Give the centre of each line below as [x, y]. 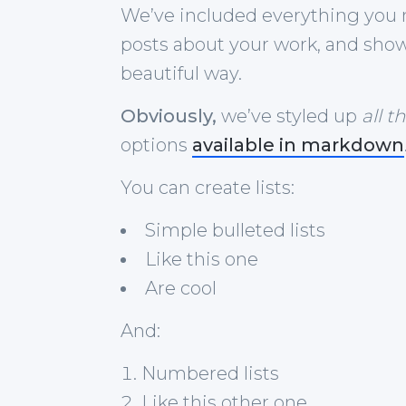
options [156, 145]
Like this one [201, 259]
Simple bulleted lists [235, 230]
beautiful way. [181, 73]
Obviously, [168, 116]
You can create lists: [207, 187]
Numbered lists [210, 373]
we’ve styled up [289, 116]
